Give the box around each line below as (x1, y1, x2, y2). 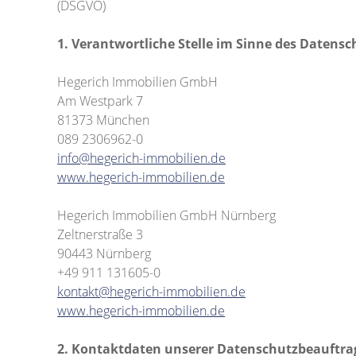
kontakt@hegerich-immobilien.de (57, 283, 246, 300)
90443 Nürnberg (57, 245, 151, 262)
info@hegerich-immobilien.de (57, 149, 226, 167)
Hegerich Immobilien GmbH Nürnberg (57, 207, 276, 224)
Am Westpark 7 (57, 92, 143, 110)
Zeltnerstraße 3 (57, 226, 143, 243)
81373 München (57, 111, 149, 129)
